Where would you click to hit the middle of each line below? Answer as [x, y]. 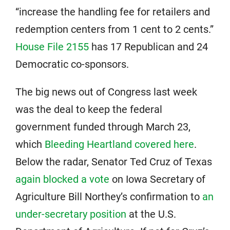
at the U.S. [151, 214]
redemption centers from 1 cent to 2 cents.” [114, 30]
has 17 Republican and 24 [148, 47]
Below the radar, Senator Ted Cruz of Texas [114, 162]
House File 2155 [52, 47]
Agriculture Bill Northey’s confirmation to [109, 197]
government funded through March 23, [103, 127]
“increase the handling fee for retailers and [113, 12]
